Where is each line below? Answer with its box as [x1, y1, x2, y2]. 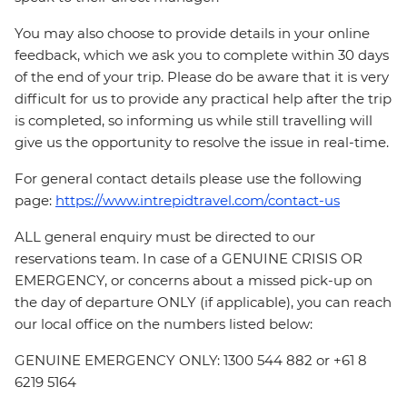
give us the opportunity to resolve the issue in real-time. [15, 134, 389, 152]
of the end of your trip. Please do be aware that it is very [15, 68, 389, 86]
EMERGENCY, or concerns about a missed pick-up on [15, 272, 372, 290]
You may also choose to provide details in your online [15, 25, 370, 43]
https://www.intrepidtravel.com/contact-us [55, 192, 340, 210]
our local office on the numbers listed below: [15, 315, 313, 333]
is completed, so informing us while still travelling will [15, 112, 372, 130]
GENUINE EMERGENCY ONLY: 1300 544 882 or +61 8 [15, 352, 367, 370]
